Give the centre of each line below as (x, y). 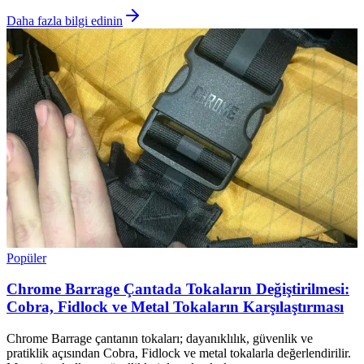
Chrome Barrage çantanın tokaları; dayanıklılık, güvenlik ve (160, 338)
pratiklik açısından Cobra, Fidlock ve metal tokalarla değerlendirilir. (179, 353)
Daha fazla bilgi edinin (65, 20)
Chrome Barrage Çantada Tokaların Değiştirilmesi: (178, 289)
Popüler (26, 258)
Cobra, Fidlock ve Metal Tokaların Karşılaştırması (175, 307)
